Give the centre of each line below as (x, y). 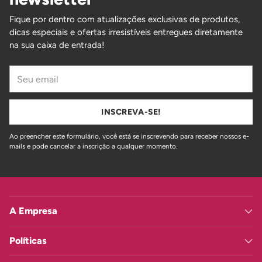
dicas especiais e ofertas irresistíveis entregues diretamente (126, 32)
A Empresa (33, 211)
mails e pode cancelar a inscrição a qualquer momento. (93, 146)
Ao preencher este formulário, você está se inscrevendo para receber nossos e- (129, 136)
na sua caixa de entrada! (57, 45)
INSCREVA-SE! (131, 112)
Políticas (28, 241)
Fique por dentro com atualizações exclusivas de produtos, (125, 19)
